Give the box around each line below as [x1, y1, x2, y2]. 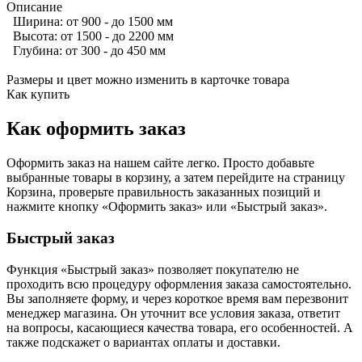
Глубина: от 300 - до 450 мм [6, 44, 166, 58]
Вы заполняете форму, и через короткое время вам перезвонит [6, 291, 348, 305]
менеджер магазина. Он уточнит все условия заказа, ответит [6, 305, 340, 320]
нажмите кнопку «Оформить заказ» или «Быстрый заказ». [6, 200, 327, 214]
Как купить [6, 87, 69, 102]
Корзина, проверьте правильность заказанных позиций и [6, 185, 321, 200]
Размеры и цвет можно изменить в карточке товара [6, 73, 289, 87]
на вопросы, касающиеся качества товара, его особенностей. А [6, 320, 353, 335]
